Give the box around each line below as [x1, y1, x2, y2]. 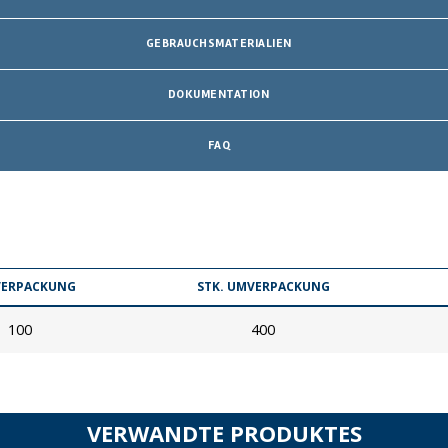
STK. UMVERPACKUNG [196, 277, 330, 295]
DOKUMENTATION [167, 86, 270, 102]
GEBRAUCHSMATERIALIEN [145, 35, 292, 51]
